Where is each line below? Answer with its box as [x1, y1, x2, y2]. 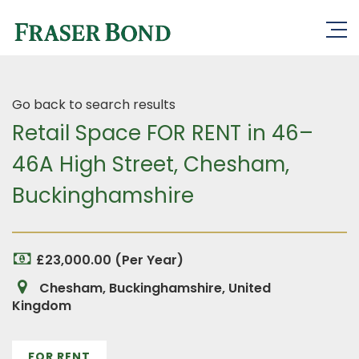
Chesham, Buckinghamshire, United [36, 279, 271, 297]
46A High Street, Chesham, [12, 150, 289, 179]
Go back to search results [12, 95, 175, 114]
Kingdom [12, 296, 71, 315]
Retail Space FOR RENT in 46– [12, 119, 313, 147]
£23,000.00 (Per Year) [36, 251, 184, 269]
